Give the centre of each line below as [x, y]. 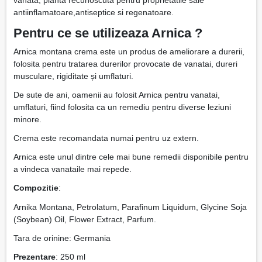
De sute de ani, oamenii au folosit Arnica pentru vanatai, [116, 94]
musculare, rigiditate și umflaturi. [74, 76]
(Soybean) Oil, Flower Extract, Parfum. [85, 219]
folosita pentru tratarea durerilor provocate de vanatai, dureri [125, 63]
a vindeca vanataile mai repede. [72, 169]
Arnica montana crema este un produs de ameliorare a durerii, [129, 51]
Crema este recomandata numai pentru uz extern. [106, 138]
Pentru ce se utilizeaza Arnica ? [108, 33]
